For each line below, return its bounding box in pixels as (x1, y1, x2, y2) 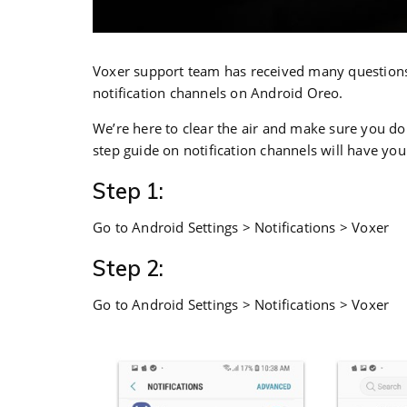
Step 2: (93, 254, 164, 283)
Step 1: (93, 177, 164, 205)
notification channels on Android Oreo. (93, 84, 343, 103)
